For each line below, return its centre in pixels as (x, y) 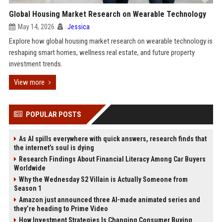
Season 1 (28, 188)
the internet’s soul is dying (54, 148)
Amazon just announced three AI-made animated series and (109, 200)
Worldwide (29, 168)
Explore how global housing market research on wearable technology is (111, 41)
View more (29, 82)
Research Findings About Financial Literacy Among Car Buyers (112, 159)
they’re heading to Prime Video (61, 209)
